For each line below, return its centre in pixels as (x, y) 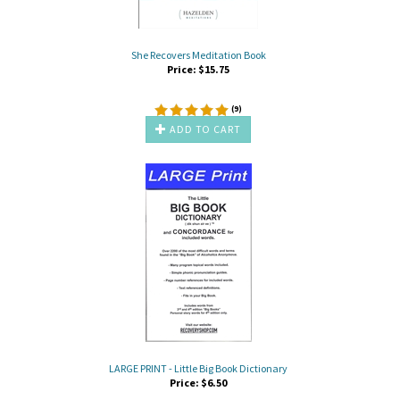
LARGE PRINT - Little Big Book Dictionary (198, 368)
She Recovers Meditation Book (198, 54)
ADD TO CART (204, 129)
